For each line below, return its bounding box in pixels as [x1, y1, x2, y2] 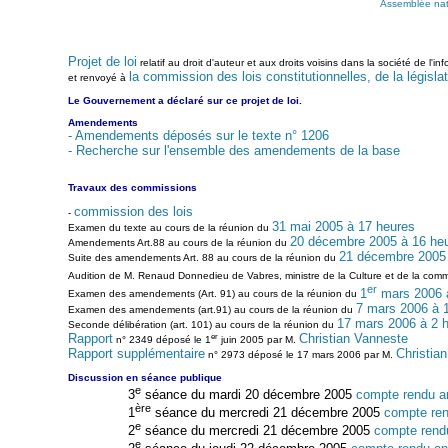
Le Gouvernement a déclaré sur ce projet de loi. [67, 94, 302, 106]
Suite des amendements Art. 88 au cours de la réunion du [67, 252, 339, 264]
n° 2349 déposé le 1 [112, 334, 211, 346]
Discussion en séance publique [67, 372, 222, 384]
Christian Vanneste [298, 331, 408, 347]
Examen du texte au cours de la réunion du [67, 222, 272, 234]
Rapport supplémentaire [67, 346, 205, 362]
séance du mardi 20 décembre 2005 [141, 386, 356, 402]
